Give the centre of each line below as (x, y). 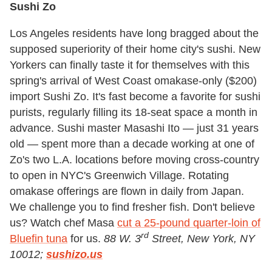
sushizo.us (74, 254)
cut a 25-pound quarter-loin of (189, 223)
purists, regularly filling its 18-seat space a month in (134, 112)
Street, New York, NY (202, 238)
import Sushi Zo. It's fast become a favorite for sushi (135, 96)
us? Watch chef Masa (63, 223)
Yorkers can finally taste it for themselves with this (130, 65)
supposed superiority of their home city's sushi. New (135, 49)
